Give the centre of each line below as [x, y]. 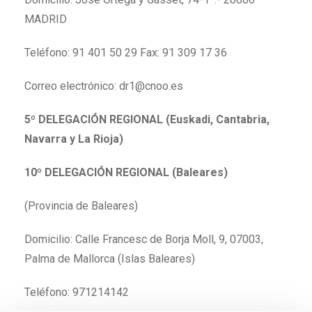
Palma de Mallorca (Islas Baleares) [110, 258]
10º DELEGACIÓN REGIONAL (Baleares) [126, 172]
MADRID [46, 19]
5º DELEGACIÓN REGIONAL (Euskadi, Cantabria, [147, 119]
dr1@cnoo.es [151, 86]
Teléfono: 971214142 [77, 292]
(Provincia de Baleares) [81, 205]
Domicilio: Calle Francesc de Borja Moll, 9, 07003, [144, 239]
